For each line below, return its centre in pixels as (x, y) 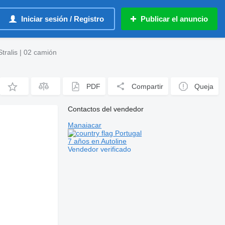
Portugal (128, 133)
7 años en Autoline (97, 141)
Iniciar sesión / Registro (63, 19)
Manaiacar (85, 125)
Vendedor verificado (100, 149)
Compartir (148, 86)
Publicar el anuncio (174, 19)
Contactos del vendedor (106, 109)
